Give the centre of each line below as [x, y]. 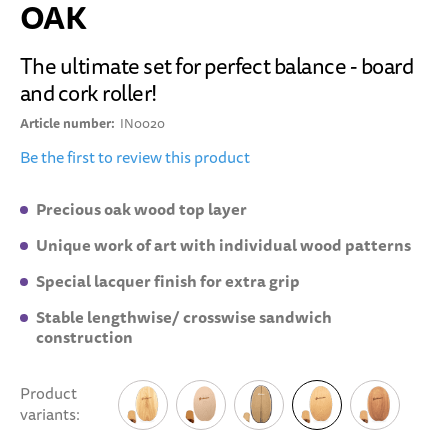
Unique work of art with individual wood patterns [223, 245]
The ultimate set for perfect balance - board [217, 67]
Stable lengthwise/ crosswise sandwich [184, 317]
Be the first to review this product [135, 158]
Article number [65, 123]
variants [48, 415]
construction [84, 337]
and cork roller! [89, 94]
